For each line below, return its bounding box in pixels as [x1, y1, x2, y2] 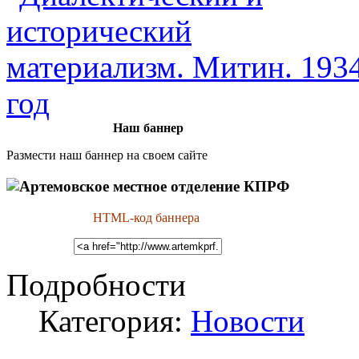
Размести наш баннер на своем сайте [6, 148, 208, 163]
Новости [191, 304, 305, 339]
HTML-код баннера [93, 210, 203, 224]
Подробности [6, 268, 186, 303]
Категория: [38, 304, 191, 339]
